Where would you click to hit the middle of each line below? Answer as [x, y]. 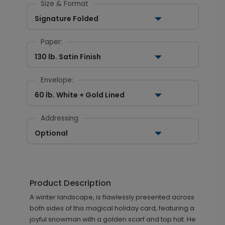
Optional [51, 133]
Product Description [70, 183]
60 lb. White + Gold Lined [79, 95]
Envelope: [57, 80]
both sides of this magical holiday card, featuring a [112, 208]
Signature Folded [66, 19]
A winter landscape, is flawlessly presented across [112, 197]
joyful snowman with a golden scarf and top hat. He [113, 219]
